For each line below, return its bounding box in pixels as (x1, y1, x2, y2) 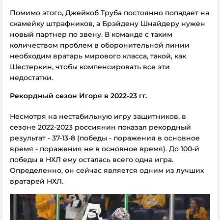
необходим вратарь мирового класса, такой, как (10, 52, 186, 60)
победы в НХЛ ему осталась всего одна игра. (10, 155, 173, 164)
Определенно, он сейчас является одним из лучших (10, 166, 204, 175)
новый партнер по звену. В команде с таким (10, 30, 172, 39)
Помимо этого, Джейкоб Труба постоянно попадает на (10, 8, 209, 17)
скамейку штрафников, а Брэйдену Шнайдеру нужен (10, 19, 205, 28)
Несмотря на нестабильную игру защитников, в (10, 112, 186, 121)
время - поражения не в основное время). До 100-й (10, 144, 199, 153)
